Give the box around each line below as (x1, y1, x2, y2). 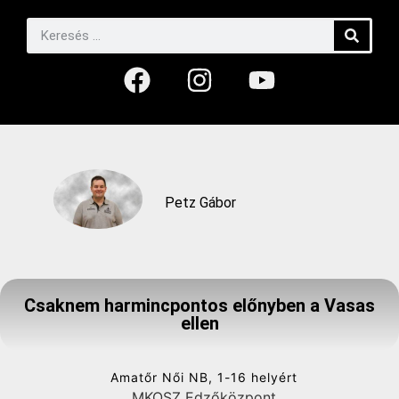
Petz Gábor (165, 194, 236, 212)
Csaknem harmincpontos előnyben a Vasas (24, 294, 375, 316)
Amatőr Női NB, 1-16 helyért (110, 369, 297, 385)
